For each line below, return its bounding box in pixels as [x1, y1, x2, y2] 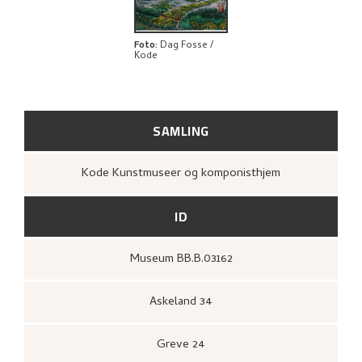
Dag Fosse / [159, 37, 213, 54]
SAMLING [153, 118, 209, 143]
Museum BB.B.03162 [139, 249, 233, 269]
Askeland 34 [157, 292, 213, 312]
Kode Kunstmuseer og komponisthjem [89, 163, 280, 183]
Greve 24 [166, 335, 205, 355]
